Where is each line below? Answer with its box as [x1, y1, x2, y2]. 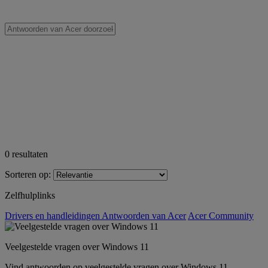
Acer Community [188, 210, 254, 221]
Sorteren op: [5, 169, 51, 179]
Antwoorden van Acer [102, 210, 186, 221]
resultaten [10, 148, 48, 159]
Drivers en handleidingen [5, 210, 102, 221]
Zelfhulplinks [5, 190, 55, 200]
